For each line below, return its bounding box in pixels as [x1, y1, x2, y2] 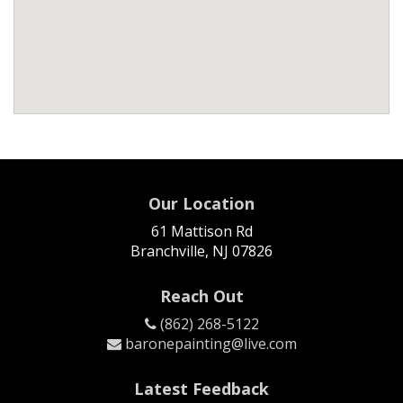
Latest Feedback [134, 378, 269, 399]
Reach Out [159, 285, 244, 307]
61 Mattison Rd [150, 221, 253, 241]
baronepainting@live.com [121, 334, 297, 354]
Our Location [148, 193, 255, 214]
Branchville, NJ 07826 [130, 241, 273, 261]
